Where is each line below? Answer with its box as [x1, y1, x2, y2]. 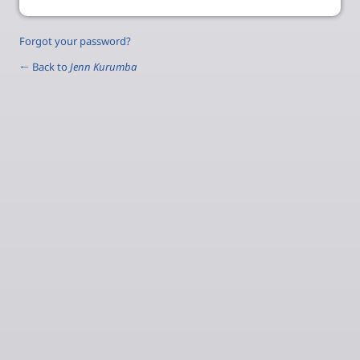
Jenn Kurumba [70, 59, 137, 74]
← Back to [19, 59, 70, 74]
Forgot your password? [19, 33, 131, 48]
